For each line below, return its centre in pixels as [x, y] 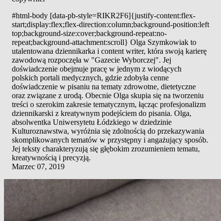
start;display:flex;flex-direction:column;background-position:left [110, 24]
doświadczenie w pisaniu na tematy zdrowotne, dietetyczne [104, 86]
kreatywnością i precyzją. [51, 157]
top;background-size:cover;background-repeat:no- [89, 33]
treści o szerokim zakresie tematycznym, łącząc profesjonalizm [109, 104]
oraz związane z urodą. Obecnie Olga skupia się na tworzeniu [108, 95]
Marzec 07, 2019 [38, 166]
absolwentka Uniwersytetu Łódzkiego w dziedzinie [92, 122]
